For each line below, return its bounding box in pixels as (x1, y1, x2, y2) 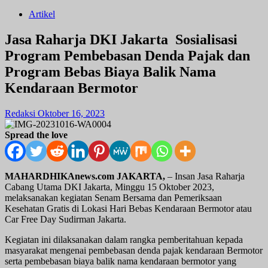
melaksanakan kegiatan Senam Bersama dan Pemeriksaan (5, 192, 222, 203)
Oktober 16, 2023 (38, 108, 105, 118)
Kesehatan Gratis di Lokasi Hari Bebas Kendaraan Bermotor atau (5, 203, 252, 214)
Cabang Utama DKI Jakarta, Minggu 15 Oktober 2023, (5, 181, 214, 192)
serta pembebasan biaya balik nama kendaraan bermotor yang (5, 255, 236, 266)
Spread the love (5, 129, 68, 140)
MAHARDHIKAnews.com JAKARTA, (5, 170, 165, 181)
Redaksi (5, 108, 38, 118)
